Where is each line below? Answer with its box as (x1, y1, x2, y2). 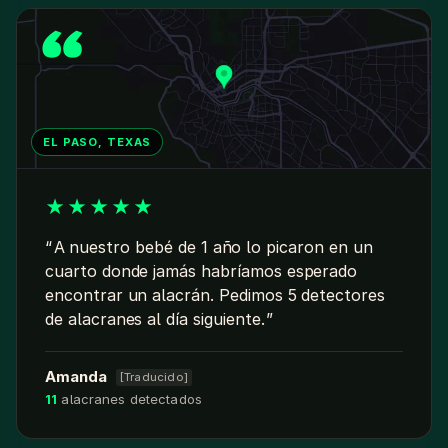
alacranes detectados (57, 391, 202, 408)
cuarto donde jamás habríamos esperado (45, 261, 358, 282)
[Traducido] (119, 370, 189, 385)
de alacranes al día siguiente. (45, 309, 265, 330)
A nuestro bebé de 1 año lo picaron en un (53, 237, 373, 258)
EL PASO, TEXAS (43, 135, 152, 150)
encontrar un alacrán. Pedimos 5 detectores (45, 285, 385, 306)
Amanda (45, 367, 111, 387)
